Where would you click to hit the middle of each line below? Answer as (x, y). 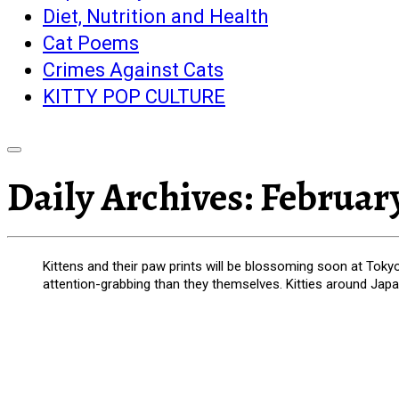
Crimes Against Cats (133, 70)
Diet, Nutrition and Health (155, 17)
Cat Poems (91, 44)
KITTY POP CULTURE (134, 97)
